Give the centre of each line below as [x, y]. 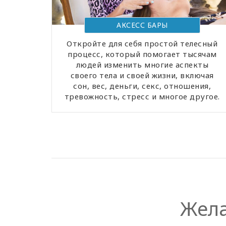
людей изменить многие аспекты [142, 64]
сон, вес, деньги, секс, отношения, [142, 86]
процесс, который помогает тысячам [142, 54]
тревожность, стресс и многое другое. [142, 96]
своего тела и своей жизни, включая [142, 75]
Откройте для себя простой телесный [142, 43]
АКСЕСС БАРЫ [142, 25]
